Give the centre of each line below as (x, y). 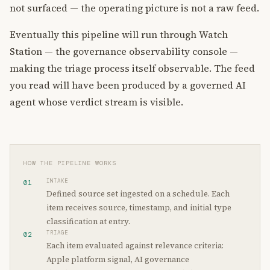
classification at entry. (88, 221)
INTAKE (57, 181)
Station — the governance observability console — (124, 51)
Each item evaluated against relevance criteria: (135, 246)
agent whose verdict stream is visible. (96, 102)
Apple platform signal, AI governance (118, 259)
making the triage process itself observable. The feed (132, 68)
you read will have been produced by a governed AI (128, 85)
